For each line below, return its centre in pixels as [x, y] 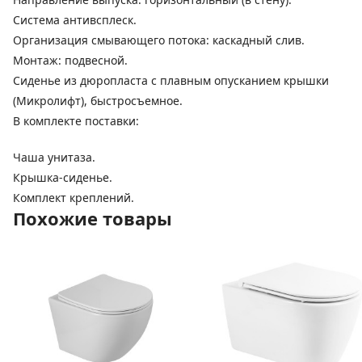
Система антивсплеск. [75, 19]
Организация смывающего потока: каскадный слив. [159, 40]
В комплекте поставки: [76, 120]
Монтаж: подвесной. [70, 60]
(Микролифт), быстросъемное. [98, 100]
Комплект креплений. [74, 197]
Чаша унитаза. [54, 157]
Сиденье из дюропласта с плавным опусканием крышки [171, 80]
